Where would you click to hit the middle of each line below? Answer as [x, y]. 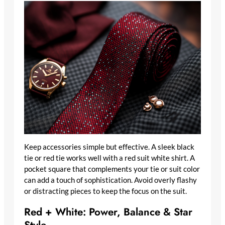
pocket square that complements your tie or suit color [112, 169]
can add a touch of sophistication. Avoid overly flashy [110, 180]
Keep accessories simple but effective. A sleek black [109, 147]
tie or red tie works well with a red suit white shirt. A [109, 158]
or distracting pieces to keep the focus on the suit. [105, 191]
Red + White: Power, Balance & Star [108, 212]
